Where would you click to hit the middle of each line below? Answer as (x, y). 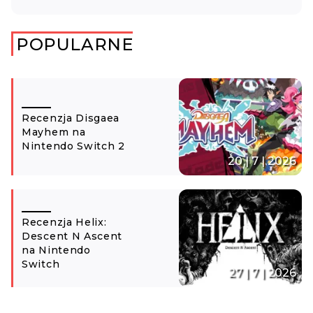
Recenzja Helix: (64, 223)
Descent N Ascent (72, 236)
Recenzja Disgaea (71, 118)
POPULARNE (75, 44)
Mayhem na (54, 132)
